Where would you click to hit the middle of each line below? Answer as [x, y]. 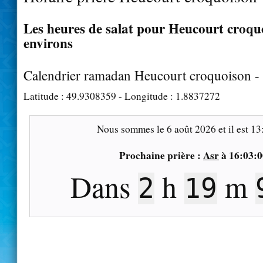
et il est [233, 129]
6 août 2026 [191, 129]
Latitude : [45, 96]
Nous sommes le [131, 129]
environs [48, 43]
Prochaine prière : [161, 155]
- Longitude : [146, 96]
